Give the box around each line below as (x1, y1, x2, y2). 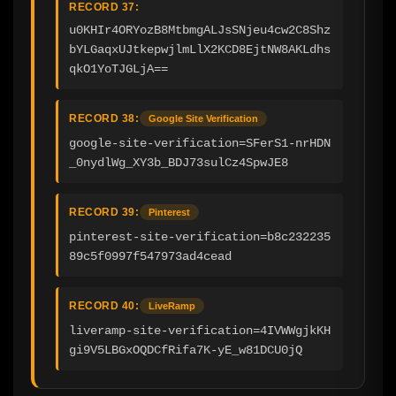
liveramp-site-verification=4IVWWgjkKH (69, 324, 331, 339)
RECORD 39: (69, 206, 139, 219)
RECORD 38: (69, 112, 139, 126)
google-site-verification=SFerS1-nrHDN (69, 136, 331, 151)
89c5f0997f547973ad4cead (69, 249, 232, 264)
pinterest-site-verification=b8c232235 (69, 230, 331, 245)
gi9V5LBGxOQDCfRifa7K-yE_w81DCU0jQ (69, 343, 302, 358)
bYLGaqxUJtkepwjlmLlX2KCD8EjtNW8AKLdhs (69, 42, 331, 57)
